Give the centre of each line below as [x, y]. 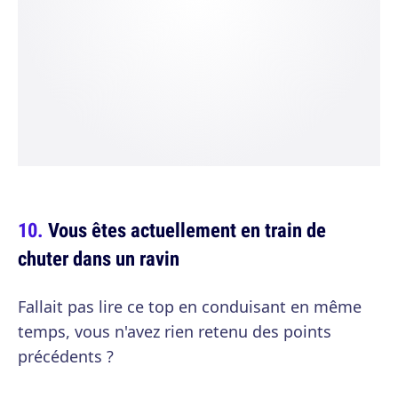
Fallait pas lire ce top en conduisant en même [190, 306]
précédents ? [66, 356]
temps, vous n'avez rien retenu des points [175, 331]
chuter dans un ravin [99, 258]
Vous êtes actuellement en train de [187, 230]
